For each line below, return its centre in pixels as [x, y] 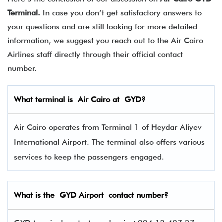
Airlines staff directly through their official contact [95, 54]
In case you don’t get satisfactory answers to [122, 13]
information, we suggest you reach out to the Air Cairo [105, 40]
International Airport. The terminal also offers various [109, 142]
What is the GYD [45, 195]
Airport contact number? [124, 195]
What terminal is [46, 99]
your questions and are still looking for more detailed [102, 27]
